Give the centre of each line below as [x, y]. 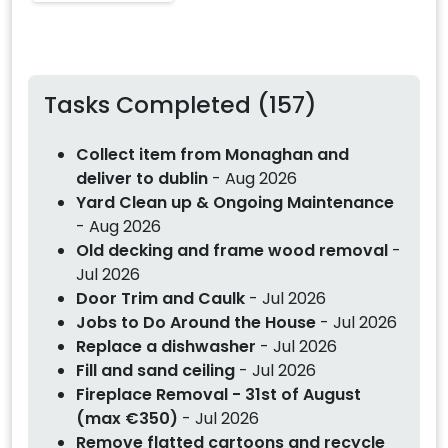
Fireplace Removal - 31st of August [218, 394]
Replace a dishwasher [166, 346]
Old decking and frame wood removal [232, 250]
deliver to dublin [142, 178]
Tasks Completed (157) [180, 105]
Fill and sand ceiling [155, 370]
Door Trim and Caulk [160, 298]
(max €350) [127, 418]
